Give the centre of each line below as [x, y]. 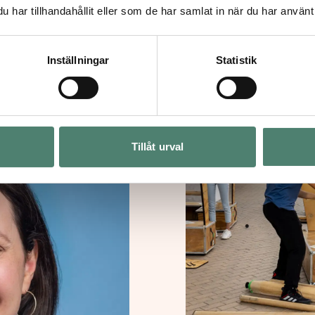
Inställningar [78, 60]
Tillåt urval [157, 146]
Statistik [236, 60]
